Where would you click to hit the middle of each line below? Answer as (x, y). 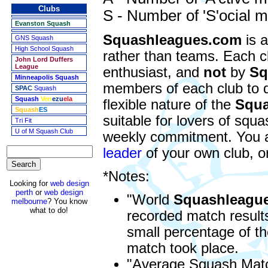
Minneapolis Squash (47, 77)
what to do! (49, 210)
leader (122, 153)
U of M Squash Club (44, 131)
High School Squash (44, 48)
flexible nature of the (169, 105)
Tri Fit (23, 120)
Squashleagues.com (172, 40)
